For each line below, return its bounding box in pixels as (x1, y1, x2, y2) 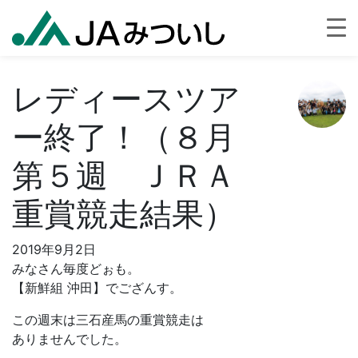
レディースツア (12, 79, 241, 118)
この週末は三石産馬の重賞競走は (12, 312, 204, 328)
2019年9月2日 (12, 241, 96, 257)
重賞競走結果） (12, 194, 236, 233)
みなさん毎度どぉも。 (12, 261, 140, 276)
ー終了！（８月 (12, 117, 236, 157)
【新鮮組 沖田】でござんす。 (12, 280, 182, 296)
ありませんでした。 (12, 331, 127, 347)
